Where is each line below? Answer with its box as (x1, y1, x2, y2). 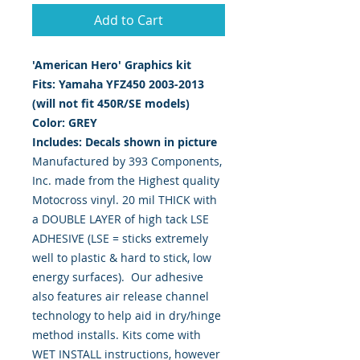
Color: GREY (32, 114, 97, 130)
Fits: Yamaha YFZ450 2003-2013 (32, 76, 204, 92)
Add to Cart (94, 10, 163, 29)
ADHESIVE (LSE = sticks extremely (32, 230, 208, 246)
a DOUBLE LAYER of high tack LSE (32, 211, 209, 227)
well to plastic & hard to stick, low (32, 249, 211, 265)
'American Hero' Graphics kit (32, 56, 191, 72)
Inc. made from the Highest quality (32, 172, 219, 188)
